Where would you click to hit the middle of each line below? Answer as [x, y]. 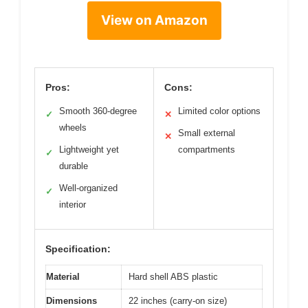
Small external [207, 133]
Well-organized [88, 188]
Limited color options [219, 111]
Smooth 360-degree [98, 111]
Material [63, 277]
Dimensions [71, 301]
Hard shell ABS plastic [173, 277]
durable [74, 166]
